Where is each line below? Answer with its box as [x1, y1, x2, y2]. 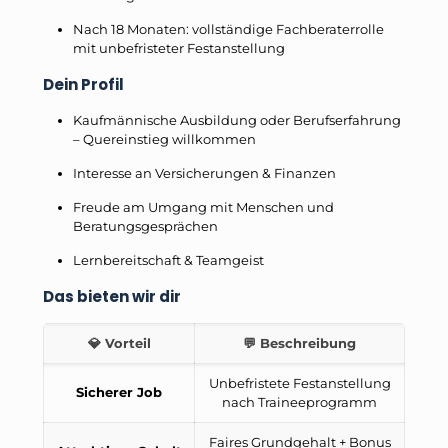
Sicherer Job [76, 384, 162, 401]
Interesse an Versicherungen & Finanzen [73, 165, 336, 182]
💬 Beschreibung [243, 335, 356, 352]
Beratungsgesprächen [73, 218, 218, 235]
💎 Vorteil [87, 335, 151, 352]
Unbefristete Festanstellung [208, 375, 391, 392]
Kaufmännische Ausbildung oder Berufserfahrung [73, 112, 401, 129]
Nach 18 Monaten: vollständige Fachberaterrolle [73, 21, 384, 38]
